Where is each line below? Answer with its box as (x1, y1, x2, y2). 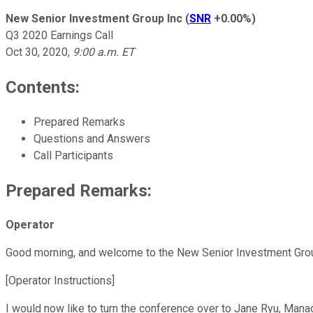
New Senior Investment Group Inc (6, 11, 182, 25)
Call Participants (34, 148, 113, 162)
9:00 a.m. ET (73, 45, 135, 59)
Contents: (6, 77, 80, 97)
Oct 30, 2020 (6, 45, 68, 59)
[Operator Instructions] (6, 274, 115, 288)
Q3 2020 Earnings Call (6, 28, 113, 42)
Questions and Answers (34, 131, 150, 145)
